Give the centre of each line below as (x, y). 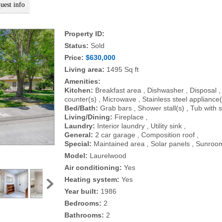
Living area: (84, 69)
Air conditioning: (93, 167)
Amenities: (83, 81)
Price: (74, 57)
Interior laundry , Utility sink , (141, 126)
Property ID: (84, 33)
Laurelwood (107, 155)
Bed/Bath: (82, 108)
